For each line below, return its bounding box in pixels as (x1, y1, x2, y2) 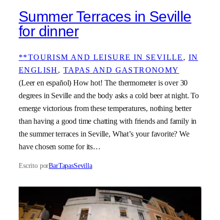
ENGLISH (19, 65, 58, 75)
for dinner (19, 23, 79, 40)
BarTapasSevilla (49, 162, 92, 170)
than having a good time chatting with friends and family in (19, 116, 197, 126)
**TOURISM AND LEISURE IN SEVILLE (19, 52, 183, 62)
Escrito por (19, 162, 49, 170)
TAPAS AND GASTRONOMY (63, 65, 179, 75)
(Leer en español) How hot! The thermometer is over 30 (19, 78, 188, 87)
